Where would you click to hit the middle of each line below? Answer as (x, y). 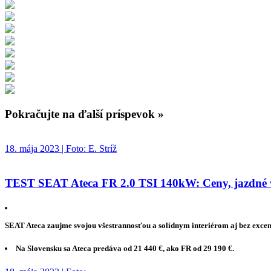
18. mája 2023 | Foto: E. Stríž (61, 148)
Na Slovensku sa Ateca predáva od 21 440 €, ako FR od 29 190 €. (125, 249)
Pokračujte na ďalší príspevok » (84, 114)
